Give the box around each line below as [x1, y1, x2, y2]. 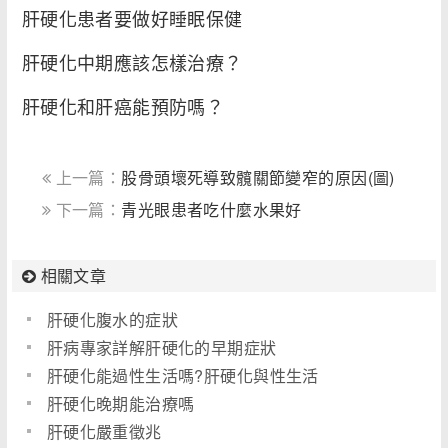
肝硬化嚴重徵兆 [46, 420, 162, 444]
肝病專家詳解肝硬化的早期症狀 [46, 336, 277, 360]
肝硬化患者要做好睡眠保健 [21, 5, 243, 32]
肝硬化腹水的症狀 [46, 308, 179, 332]
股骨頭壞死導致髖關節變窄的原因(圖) [121, 166, 395, 190]
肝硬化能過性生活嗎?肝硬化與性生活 [46, 364, 319, 388]
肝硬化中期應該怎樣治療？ [21, 49, 243, 76]
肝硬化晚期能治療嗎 [46, 392, 195, 416]
